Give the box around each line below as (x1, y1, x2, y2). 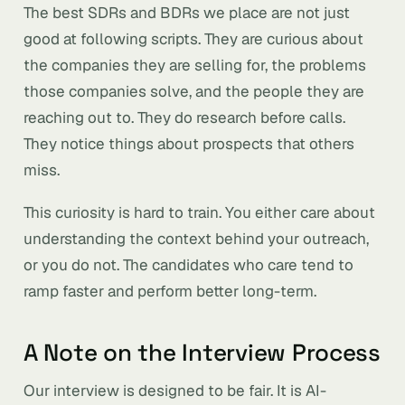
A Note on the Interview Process (24, 337, 381, 368)
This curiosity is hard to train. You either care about (24, 202, 375, 222)
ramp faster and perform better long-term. (24, 281, 316, 301)
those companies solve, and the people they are (24, 81, 364, 101)
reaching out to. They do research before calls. (24, 108, 345, 127)
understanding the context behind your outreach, (24, 229, 369, 249)
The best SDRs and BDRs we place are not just (24, 3, 350, 23)
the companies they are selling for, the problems (24, 55, 366, 75)
